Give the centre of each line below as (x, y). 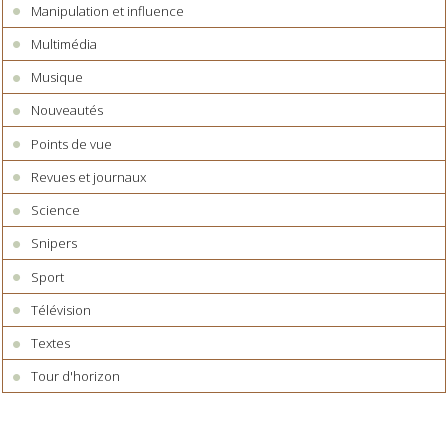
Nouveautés (67, 110)
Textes (51, 343)
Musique (57, 77)
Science (56, 210)
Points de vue (72, 143)
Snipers (54, 243)
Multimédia (64, 43)
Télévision (61, 309)
